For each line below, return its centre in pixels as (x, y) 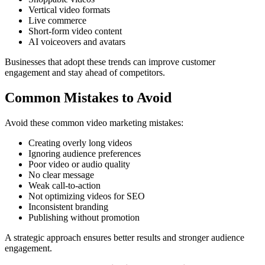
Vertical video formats (69, 10)
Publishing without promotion (84, 218)
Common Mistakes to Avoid (88, 98)
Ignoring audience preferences (85, 154)
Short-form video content (75, 31)
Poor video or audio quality (79, 164)
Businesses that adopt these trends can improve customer (110, 62)
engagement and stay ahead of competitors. (85, 73)
